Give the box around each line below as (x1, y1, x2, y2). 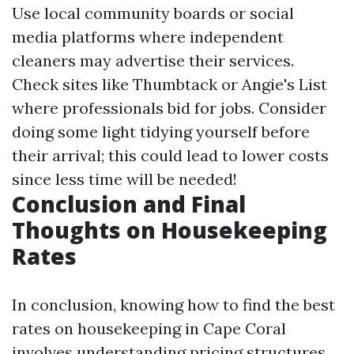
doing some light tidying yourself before (12, 121, 310, 141)
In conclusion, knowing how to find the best (12, 294, 335, 314)
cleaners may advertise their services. (12, 50, 294, 70)
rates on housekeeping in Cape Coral (12, 318, 286, 338)
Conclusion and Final (12, 188, 246, 219)
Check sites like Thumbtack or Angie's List (12, 73, 327, 94)
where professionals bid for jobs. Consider (12, 97, 326, 118)
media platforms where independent (12, 26, 284, 47)
